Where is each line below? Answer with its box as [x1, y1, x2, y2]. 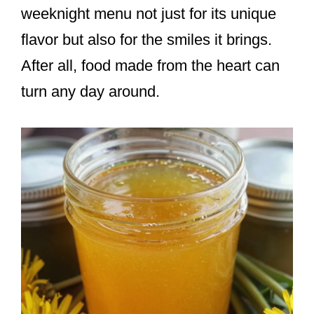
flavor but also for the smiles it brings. [21, 30, 272, 48]
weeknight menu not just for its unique [21, 4, 276, 22]
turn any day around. [21, 82, 160, 100]
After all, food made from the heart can [21, 56, 280, 74]
